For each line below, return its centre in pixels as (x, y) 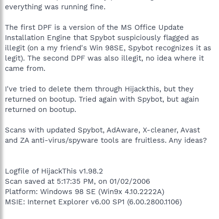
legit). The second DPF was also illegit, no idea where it (104, 58)
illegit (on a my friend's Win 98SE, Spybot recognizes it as (108, 48)
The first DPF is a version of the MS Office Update (94, 27)
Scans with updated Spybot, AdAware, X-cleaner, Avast (102, 130)
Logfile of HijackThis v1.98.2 (54, 171)
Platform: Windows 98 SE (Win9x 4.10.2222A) (85, 191)
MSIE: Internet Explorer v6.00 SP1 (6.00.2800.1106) (93, 202)
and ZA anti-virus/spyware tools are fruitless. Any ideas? (106, 140)
